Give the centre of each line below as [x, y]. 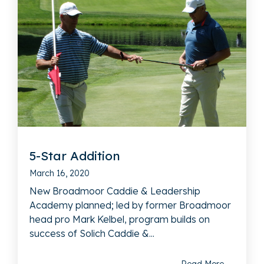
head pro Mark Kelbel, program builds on [120, 220]
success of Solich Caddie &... [92, 234]
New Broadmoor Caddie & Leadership [115, 191]
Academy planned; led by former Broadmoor [130, 205]
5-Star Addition [75, 156]
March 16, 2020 [60, 174]
